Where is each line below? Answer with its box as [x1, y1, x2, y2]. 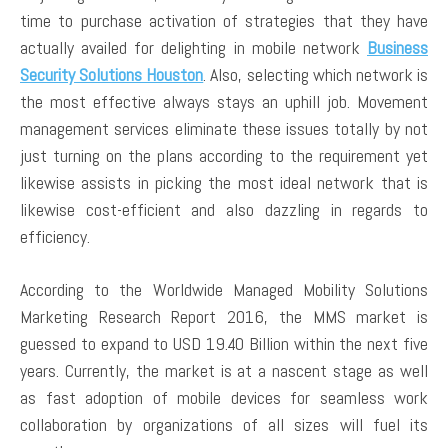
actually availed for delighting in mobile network [20, 35, 367, 59]
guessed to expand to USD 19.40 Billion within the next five [20, 331, 428, 355]
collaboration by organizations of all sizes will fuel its [20, 412, 428, 436]
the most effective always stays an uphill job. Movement [20, 89, 428, 113]
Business [367, 35, 428, 59]
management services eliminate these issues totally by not [20, 116, 428, 140]
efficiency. [20, 224, 90, 248]
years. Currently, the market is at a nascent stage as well [20, 358, 428, 382]
